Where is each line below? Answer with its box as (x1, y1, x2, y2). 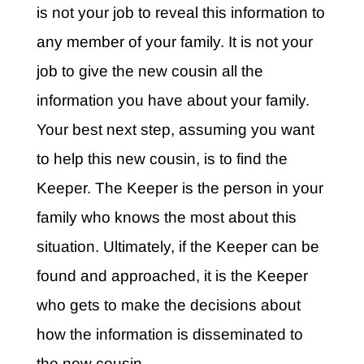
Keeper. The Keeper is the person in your (36, 180, 323, 197)
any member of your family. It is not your (36, 33, 313, 51)
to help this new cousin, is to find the (36, 150, 288, 168)
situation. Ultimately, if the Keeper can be (36, 238, 319, 256)
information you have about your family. (36, 92, 310, 110)
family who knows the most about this (36, 209, 297, 227)
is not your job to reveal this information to (36, 4, 325, 22)
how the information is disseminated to (36, 326, 303, 344)
